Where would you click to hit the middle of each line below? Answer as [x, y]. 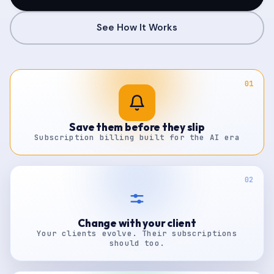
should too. [137, 243]
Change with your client [137, 223]
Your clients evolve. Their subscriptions [137, 233]
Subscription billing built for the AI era [137, 137]
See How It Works [137, 28]
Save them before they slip [137, 127]
